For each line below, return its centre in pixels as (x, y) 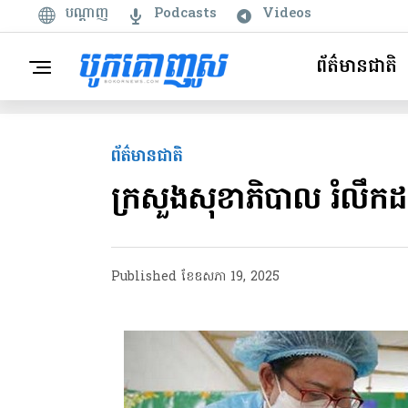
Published (144, 277)
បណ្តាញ (87, 13)
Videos (287, 13)
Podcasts (185, 13)
